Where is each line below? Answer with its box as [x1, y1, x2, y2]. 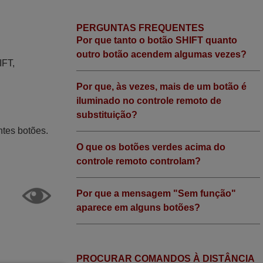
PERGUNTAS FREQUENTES [76, 22, 205, 33]
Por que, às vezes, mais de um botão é [76, 81, 247, 92]
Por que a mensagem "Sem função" [76, 188, 237, 198]
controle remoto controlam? [76, 156, 201, 166]
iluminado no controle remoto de [76, 95, 222, 106]
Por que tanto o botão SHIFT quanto [76, 35, 238, 45]
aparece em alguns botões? [76, 202, 201, 213]
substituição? [76, 109, 138, 120]
